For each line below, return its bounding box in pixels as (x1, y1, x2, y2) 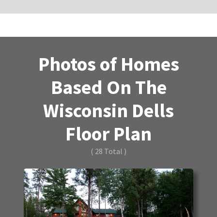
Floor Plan (65, 121, 152, 146)
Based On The (50, 75, 167, 99)
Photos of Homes (38, 51, 179, 76)
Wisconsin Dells (43, 98, 174, 123)
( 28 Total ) (91, 146, 126, 156)
